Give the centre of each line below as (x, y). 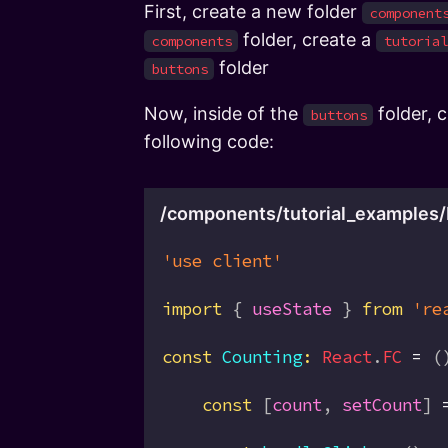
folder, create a (307, 39)
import (192, 308)
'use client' (222, 260)
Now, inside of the (223, 113)
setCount (382, 404)
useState (292, 308)
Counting (257, 356)
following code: (209, 141)
